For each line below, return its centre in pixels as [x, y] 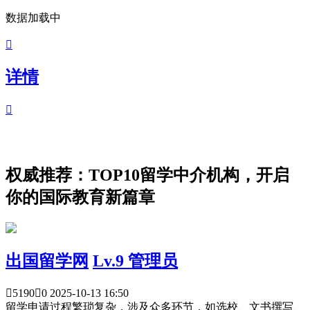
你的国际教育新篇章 [80, 197]
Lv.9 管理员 [135, 261]
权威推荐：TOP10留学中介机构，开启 [147, 175]
